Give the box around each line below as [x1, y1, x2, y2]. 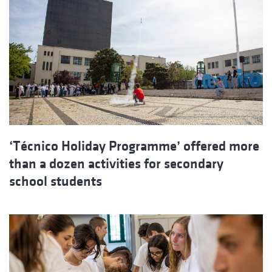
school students [9, 174, 102, 189]
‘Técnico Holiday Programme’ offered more [9, 138, 259, 154]
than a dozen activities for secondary [9, 156, 223, 172]
